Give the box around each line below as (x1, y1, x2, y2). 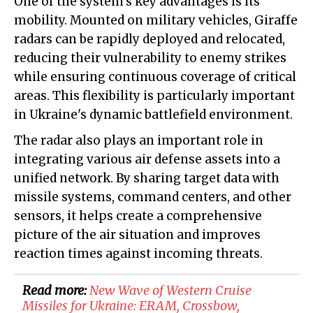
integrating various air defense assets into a (14, 151, 280, 167)
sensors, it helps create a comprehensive (14, 208, 262, 224)
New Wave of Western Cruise (89, 282, 252, 298)
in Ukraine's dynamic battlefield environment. (14, 106, 293, 122)
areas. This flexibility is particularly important (14, 87, 295, 103)
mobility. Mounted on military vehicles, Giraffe (14, 12, 298, 28)
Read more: (22, 282, 89, 298)
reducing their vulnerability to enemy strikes (14, 50, 286, 66)
